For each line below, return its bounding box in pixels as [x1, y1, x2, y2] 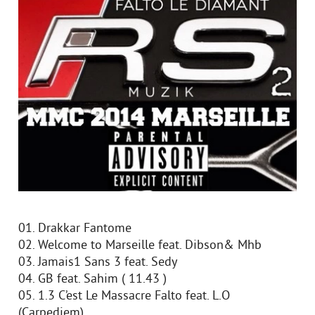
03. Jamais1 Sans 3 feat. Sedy [18, 255, 177, 271]
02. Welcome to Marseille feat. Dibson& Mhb [18, 238, 262, 254]
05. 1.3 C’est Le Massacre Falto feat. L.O [18, 288, 230, 304]
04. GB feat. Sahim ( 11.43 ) [18, 271, 167, 288]
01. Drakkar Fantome [18, 221, 131, 237]
